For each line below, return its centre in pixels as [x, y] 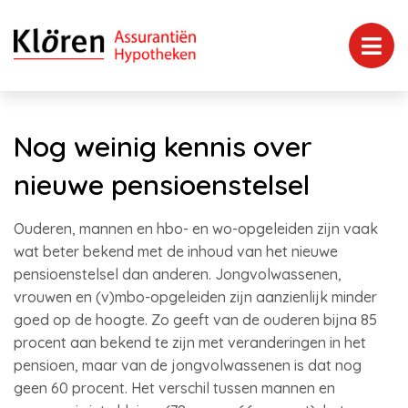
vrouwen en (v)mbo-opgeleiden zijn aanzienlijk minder [195, 297]
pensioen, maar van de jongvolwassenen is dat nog [188, 365]
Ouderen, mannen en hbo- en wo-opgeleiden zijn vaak [196, 229]
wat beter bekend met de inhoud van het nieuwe [176, 251]
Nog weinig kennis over [163, 147]
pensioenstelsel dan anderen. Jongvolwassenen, [178, 274]
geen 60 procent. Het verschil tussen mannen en [174, 388]
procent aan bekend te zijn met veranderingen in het [190, 342]
